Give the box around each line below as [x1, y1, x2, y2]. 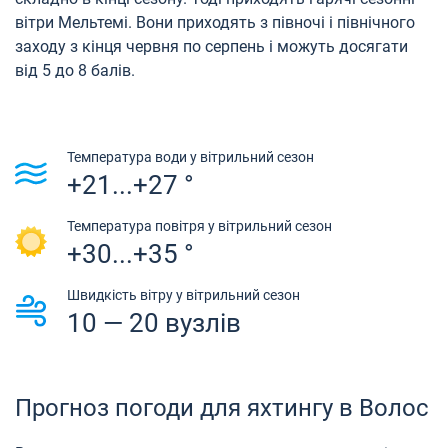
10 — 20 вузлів [67, 307, 241, 338]
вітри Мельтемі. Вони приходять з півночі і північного [15, 12, 415, 32]
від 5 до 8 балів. [15, 60, 135, 80]
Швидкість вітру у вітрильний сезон [67, 286, 300, 303]
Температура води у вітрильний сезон [67, 148, 314, 165]
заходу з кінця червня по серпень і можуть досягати [15, 36, 408, 56]
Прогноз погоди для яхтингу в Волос [15, 393, 429, 422]
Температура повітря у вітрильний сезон [67, 217, 332, 234]
